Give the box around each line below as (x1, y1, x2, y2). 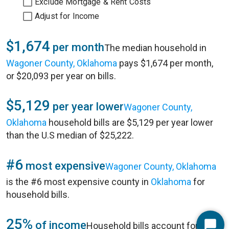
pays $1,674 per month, (117, 58, 213, 68)
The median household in (104, 42, 207, 53)
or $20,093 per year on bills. (6, 71, 116, 81)
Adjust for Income (35, 11, 100, 21)
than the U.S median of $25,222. (6, 130, 134, 141)
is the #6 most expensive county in (6, 176, 151, 187)
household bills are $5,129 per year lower (47, 117, 213, 128)
